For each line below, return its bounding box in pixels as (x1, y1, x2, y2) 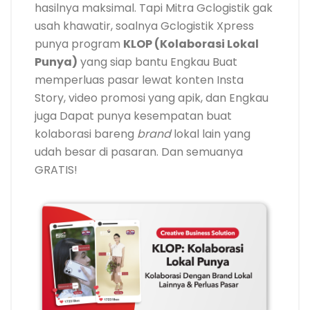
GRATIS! (35, 162, 77, 179)
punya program (35, 36, 123, 53)
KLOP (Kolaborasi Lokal (123, 36, 259, 53)
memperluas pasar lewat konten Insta (35, 72, 244, 89)
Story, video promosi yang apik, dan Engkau (35, 90, 268, 107)
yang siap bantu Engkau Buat (77, 54, 237, 71)
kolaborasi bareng (35, 126, 137, 143)
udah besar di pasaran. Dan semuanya (35, 144, 243, 161)
